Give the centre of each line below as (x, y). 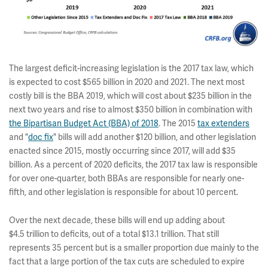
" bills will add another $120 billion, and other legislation (155, 137)
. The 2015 (178, 123)
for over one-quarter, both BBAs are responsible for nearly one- (127, 178)
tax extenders (223, 123)
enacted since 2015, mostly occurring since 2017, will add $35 (122, 150)
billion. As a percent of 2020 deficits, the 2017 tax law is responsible (133, 164)
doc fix (41, 137)
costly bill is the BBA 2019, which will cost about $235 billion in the (130, 95)
